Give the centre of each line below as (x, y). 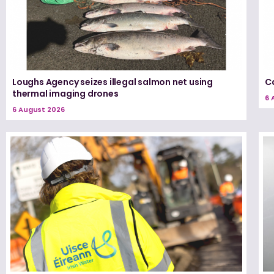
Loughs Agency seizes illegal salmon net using (113, 82)
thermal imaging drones (65, 94)
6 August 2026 (39, 110)
